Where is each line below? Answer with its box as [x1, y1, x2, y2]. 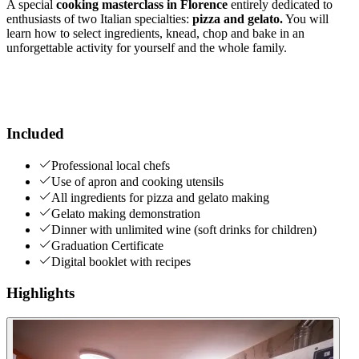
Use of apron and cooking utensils [51, 175, 224, 189]
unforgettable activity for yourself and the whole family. [6, 40, 290, 54]
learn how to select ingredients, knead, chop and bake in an [6, 26, 305, 40]
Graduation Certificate [51, 239, 163, 253]
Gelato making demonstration [51, 207, 200, 221]
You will [283, 11, 329, 26]
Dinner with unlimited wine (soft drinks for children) [51, 223, 317, 237]
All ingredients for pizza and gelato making [51, 191, 269, 205]
